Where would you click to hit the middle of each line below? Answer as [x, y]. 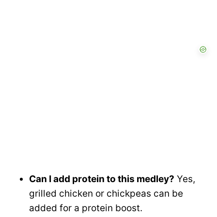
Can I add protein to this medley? [102, 179]
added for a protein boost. [86, 208]
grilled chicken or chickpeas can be [106, 194]
